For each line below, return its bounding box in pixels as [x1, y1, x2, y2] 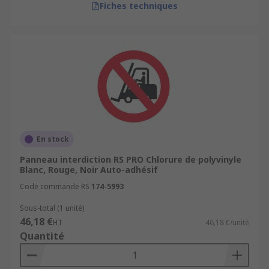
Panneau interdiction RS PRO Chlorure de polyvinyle [20, 154, 241, 165]
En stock [37, 134, 69, 144]
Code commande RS [20, 181, 89, 192]
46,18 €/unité [205, 217, 249, 228]
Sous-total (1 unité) [20, 203, 84, 213]
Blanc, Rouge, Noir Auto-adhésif [20, 164, 158, 175]
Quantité [20, 229, 64, 243]
